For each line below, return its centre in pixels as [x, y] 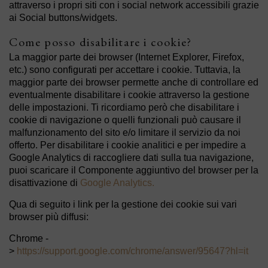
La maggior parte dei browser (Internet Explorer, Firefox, [127, 57]
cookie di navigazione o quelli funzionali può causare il [125, 120]
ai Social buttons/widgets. [63, 18]
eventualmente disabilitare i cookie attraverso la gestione [129, 95]
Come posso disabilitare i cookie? [100, 42]
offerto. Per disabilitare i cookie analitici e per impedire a [127, 145]
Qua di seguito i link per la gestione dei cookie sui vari [123, 204]
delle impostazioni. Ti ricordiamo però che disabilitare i [124, 107]
